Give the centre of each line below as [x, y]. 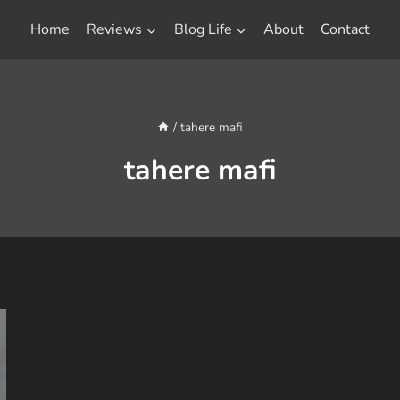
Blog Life [203, 29]
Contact [345, 29]
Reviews [115, 29]
